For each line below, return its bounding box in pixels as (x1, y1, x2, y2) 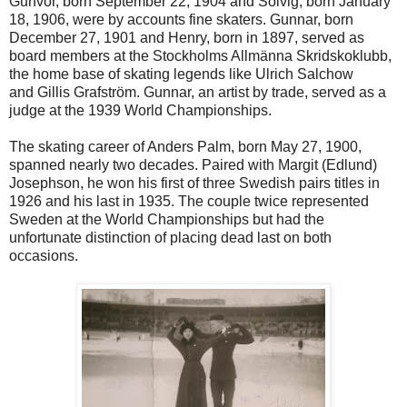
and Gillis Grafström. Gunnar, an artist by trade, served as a (9, 84, 386, 100)
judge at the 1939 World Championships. (9, 102, 272, 118)
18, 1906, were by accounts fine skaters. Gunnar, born (9, 11, 353, 27)
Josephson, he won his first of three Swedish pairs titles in (9, 174, 380, 191)
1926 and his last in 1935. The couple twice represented (9, 193, 369, 209)
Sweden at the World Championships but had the (9, 211, 324, 227)
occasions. (9, 247, 78, 263)
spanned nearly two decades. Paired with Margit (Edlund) (9, 156, 377, 173)
